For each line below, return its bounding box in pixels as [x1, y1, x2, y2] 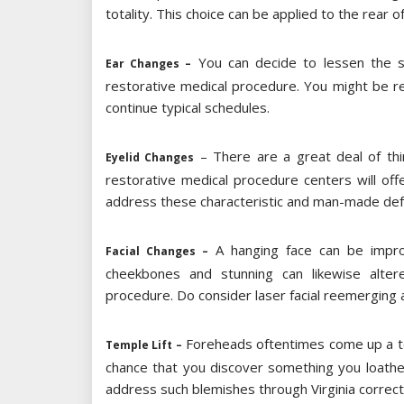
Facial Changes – [106, 243, 208, 260]
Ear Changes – [106, 56, 192, 72]
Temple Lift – [106, 337, 182, 353]
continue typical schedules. [106, 98, 270, 117]
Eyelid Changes [106, 150, 195, 166]
